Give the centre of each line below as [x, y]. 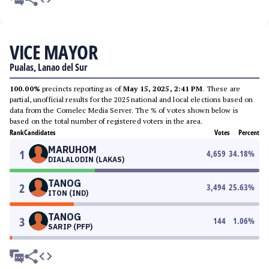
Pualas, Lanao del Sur [49, 67]
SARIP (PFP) [70, 227]
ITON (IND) [68, 193]
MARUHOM [72, 150]
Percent [249, 132]
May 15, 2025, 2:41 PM [163, 89]
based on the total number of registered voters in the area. [106, 121]
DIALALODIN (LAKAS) [86, 159]
